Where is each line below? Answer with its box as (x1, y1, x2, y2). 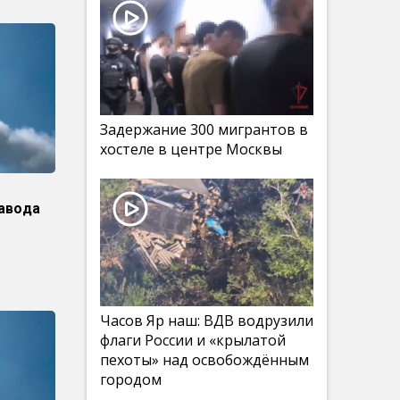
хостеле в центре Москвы (100, 139, 282, 159)
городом (100, 370, 162, 389)
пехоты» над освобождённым (100, 350, 309, 370)
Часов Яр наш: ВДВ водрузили (100, 311, 313, 330)
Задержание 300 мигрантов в (100, 120, 308, 139)
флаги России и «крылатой (100, 330, 286, 350)
